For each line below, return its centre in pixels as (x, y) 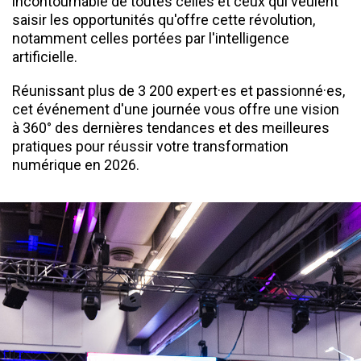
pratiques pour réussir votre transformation (150, 146)
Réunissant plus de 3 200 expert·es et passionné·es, (178, 91)
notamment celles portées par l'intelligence (151, 38)
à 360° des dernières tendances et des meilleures (171, 128)
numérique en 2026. (76, 165)
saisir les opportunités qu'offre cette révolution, (164, 20)
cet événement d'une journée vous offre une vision (176, 109)
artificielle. (46, 57)
